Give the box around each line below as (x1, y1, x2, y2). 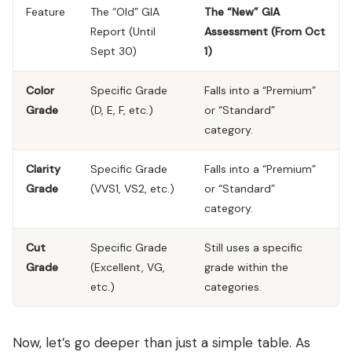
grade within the (204, 259, 288, 274)
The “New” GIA (204, 4, 280, 19)
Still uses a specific (204, 240, 302, 255)
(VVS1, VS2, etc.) (90, 181, 174, 196)
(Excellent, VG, (90, 259, 165, 274)
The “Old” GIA (90, 4, 159, 19)
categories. (204, 279, 262, 294)
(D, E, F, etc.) (90, 102, 153, 117)
